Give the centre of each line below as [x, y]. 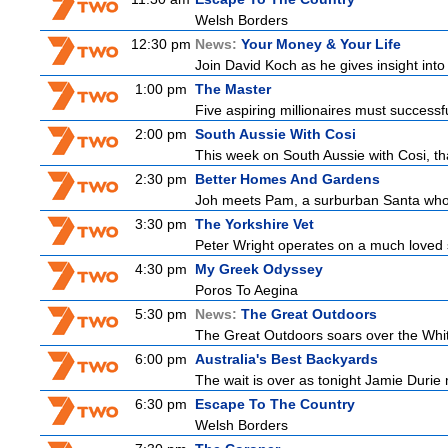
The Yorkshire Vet [254, 224]
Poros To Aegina [246, 290]
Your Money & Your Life [321, 44]
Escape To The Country [275, 404]
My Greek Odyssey [259, 269]
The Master [233, 89]
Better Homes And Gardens [287, 179]
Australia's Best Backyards [286, 359]
